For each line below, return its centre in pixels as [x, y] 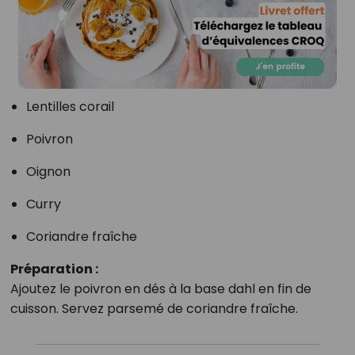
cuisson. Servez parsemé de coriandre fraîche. [154, 308]
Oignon [48, 171]
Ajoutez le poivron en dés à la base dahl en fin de [160, 288]
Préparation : [54, 269]
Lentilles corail [70, 106]
